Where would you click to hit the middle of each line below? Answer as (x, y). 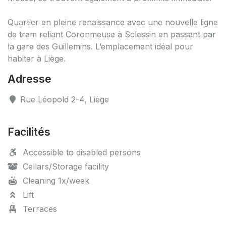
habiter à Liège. (37, 58)
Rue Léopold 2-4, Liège (63, 99)
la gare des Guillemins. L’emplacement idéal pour (100, 46)
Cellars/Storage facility (65, 166)
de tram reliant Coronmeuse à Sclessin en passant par (112, 34)
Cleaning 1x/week (55, 180)
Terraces (39, 209)
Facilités (29, 131)
